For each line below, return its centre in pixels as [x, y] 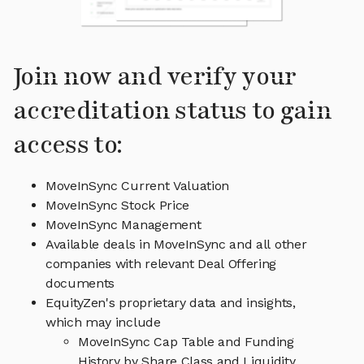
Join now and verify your [155, 77]
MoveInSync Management [123, 225]
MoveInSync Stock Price [117, 206]
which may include [103, 323]
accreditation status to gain [172, 111]
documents [80, 284]
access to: [68, 145]
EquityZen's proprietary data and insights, [171, 303]
